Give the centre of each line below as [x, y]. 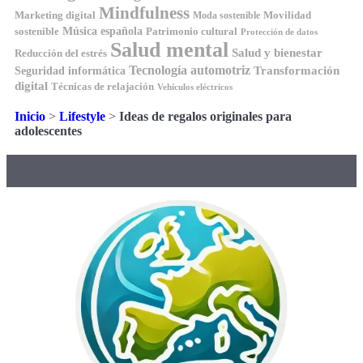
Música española [102, 31]
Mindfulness [144, 13]
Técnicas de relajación [102, 86]
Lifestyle [82, 116]
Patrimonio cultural [192, 31]
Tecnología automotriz [190, 70]
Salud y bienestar [277, 52]
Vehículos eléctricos [195, 87]
